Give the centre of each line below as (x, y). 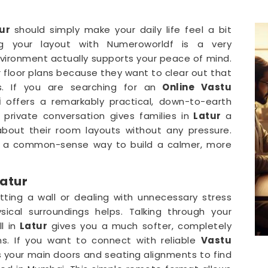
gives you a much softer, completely (140, 226)
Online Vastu (194, 87)
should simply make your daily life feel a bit (123, 30)
